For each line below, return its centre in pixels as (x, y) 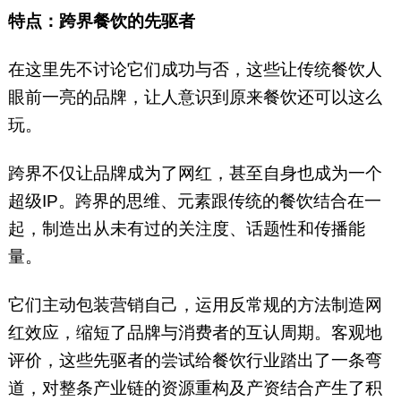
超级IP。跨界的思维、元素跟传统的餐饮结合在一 (194, 201)
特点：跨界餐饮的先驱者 (101, 21)
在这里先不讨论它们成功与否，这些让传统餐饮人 (195, 70)
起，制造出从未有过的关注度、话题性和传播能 (186, 229)
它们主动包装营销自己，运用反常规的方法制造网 (195, 305)
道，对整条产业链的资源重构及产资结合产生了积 (195, 388)
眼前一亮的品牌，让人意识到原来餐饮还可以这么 (195, 98)
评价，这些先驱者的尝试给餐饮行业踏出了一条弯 (195, 361)
